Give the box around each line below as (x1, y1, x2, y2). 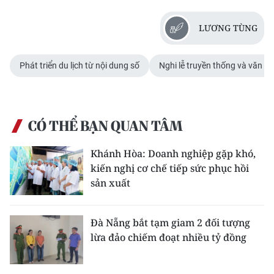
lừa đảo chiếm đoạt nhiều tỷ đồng (91, 231, 246, 245)
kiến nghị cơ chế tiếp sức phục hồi (91, 161, 249, 176)
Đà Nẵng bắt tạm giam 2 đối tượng (91, 216, 250, 230)
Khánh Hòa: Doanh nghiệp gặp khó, (91, 147, 256, 161)
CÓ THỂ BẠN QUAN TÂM (28, 117, 182, 135)
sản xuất (91, 176, 130, 190)
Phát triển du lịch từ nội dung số (20, 61, 139, 71)
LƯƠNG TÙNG (199, 22, 257, 34)
